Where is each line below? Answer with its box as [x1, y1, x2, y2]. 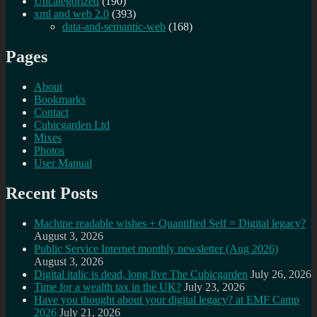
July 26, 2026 [250, 268, 311, 281]
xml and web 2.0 [34, 8, 109, 21]
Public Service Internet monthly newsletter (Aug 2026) [34, 243, 278, 255]
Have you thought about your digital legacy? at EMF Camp [34, 294, 299, 306]
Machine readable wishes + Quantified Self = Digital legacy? [34, 217, 306, 230]
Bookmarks [34, 93, 86, 106]
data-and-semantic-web [62, 21, 166, 33]
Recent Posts [6, 184, 98, 203]
